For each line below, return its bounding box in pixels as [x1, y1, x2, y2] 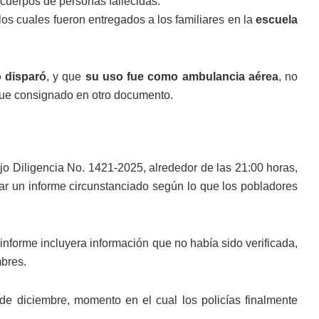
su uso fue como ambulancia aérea [85, 70, 278, 83]
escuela [256, 14, 298, 26]
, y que [46, 70, 85, 83]
